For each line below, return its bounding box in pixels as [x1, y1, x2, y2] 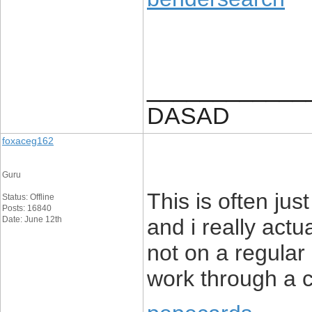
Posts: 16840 [2, 203, 52, 213]
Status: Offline [2, 192, 54, 202]
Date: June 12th [2, 214, 62, 224]
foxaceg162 [2, 135, 54, 146]
